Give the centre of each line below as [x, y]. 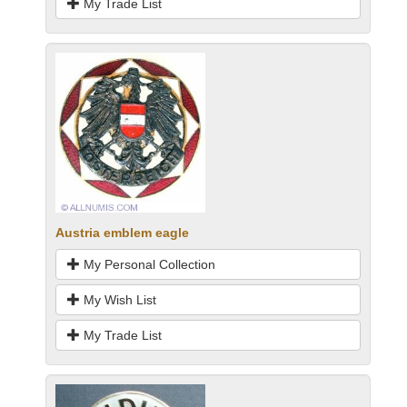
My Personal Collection [148, 265]
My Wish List [118, 300]
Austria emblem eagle [122, 233]
